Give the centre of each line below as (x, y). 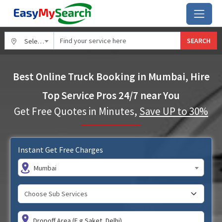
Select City (31, 41)
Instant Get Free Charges (60, 150)
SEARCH (199, 40)
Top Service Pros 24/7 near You (111, 95)
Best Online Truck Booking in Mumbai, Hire (111, 77)
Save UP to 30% (174, 111)
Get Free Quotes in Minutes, (77, 111)
